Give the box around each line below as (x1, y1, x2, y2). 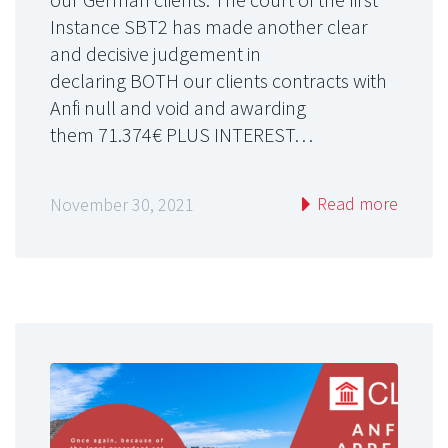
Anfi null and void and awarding (50, 94, 306, 120)
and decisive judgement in (50, 40, 261, 66)
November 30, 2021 (50, 193, 194, 217)
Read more (313, 192, 398, 216)
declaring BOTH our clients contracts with (50, 67, 387, 93)
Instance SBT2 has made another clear (50, 13, 368, 39)
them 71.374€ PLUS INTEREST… (50, 121, 313, 147)
